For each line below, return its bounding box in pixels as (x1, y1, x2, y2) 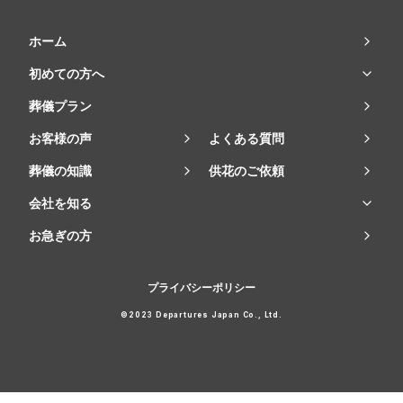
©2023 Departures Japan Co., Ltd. (121, 310, 282, 320)
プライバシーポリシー (148, 281, 255, 295)
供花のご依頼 (209, 163, 284, 179)
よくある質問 (209, 130, 284, 147)
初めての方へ (29, 66, 104, 82)
